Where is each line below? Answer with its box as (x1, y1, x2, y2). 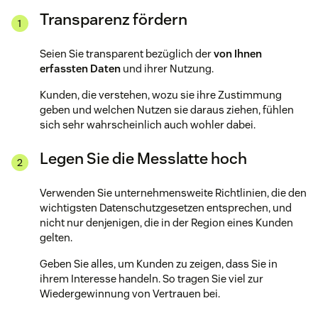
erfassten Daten (40, 62, 121, 76)
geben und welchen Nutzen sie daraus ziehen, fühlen (40, 103, 294, 117)
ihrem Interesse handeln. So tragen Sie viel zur (40, 272, 263, 286)
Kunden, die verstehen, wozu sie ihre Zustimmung (40, 88, 282, 102)
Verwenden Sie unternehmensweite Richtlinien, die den (40, 186, 307, 200)
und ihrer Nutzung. (121, 62, 214, 76)
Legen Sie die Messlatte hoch (40, 148, 247, 169)
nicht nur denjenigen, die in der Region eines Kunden (40, 216, 293, 230)
